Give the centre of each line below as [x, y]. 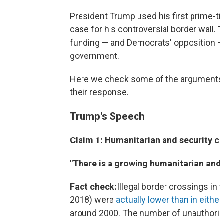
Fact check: [93, 186]
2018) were [93, 199]
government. [95, 55]
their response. [99, 92]
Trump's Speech [107, 116]
